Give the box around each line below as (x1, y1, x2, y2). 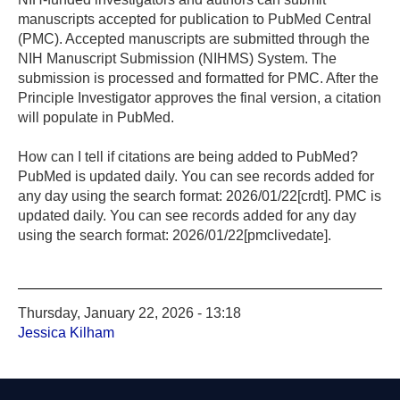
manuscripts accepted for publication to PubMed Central (18, 11, 371, 27)
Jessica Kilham (18, 324, 114, 340)
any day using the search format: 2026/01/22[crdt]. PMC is (18, 187, 381, 204)
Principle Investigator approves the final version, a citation (18, 89, 381, 105)
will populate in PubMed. (18, 109, 174, 125)
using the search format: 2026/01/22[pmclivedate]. (18, 227, 331, 243)
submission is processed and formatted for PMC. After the (18, 70, 379, 86)
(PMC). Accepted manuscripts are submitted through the (18, 30, 370, 46)
